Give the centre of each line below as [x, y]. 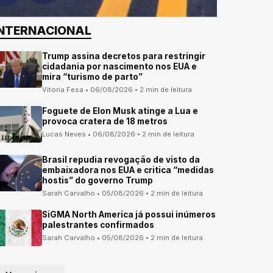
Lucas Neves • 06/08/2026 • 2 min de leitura [119, 134]
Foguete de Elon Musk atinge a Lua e [120, 111]
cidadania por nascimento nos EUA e [120, 66]
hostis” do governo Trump [98, 180]
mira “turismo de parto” [93, 77]
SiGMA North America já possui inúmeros [129, 214]
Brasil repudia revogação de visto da [121, 160]
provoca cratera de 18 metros [105, 121]
